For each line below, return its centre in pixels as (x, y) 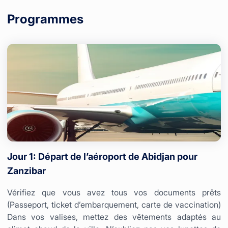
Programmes (45, 19)
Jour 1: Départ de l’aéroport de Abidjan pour (102, 156)
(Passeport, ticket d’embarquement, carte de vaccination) (114, 204)
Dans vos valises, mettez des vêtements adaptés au (114, 217)
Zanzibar (26, 170)
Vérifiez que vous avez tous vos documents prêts (114, 192)
